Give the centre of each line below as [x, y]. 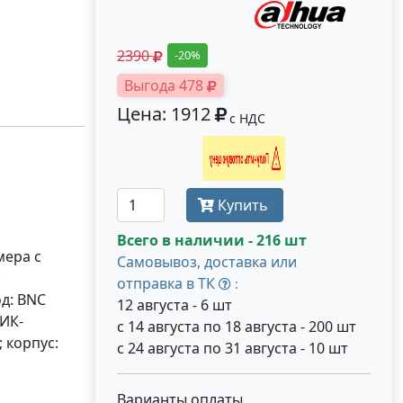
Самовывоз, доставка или [207, 262]
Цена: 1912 [166, 114]
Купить [242, 205]
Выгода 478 [166, 85]
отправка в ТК [168, 283]
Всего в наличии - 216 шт [212, 240]
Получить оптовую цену [258, 158]
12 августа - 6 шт [175, 305]
